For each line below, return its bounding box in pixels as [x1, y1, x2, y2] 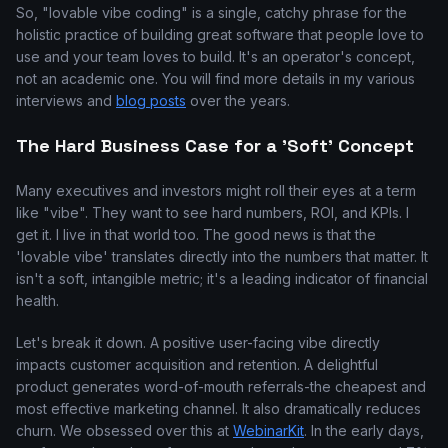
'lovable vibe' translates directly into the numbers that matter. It [16, 248, 428, 265]
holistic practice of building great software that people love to [16, 26, 424, 43]
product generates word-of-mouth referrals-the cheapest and [16, 378, 426, 395]
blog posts [116, 92, 186, 109]
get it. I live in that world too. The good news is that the [16, 226, 376, 243]
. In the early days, [304, 422, 424, 439]
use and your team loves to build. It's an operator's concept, [16, 48, 415, 65]
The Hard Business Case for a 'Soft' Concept [16, 134, 414, 157]
